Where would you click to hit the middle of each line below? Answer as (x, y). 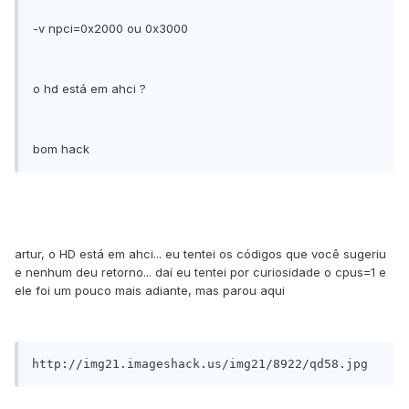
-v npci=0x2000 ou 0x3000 (110, 29)
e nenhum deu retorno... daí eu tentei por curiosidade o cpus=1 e (200, 273)
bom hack (61, 149)
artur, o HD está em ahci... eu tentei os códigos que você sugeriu (200, 254)
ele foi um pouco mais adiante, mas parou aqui (150, 291)
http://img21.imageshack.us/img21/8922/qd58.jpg (200, 364)
